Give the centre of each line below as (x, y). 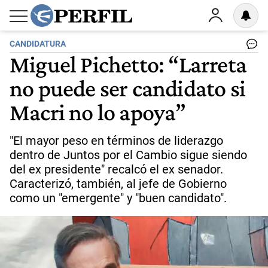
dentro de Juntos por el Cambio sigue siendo (128, 155)
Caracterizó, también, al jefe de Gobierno (118, 184)
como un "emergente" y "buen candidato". (118, 198)
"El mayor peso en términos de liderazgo (116, 141)
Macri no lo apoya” (98, 112)
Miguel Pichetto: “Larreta (128, 64)
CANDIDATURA (38, 44)
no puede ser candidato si (128, 88)
